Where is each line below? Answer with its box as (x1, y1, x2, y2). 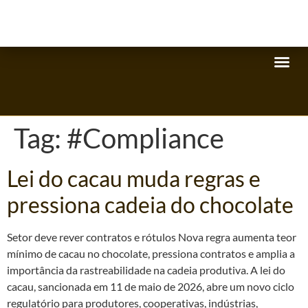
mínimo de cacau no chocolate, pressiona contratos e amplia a (7, 247, 295, 260)
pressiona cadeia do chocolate (7, 191, 294, 218)
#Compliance (67, 122, 224, 155)
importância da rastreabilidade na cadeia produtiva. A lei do (7, 263, 285, 276)
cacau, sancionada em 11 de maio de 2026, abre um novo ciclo (7, 280, 294, 293)
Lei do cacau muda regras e (7, 165, 261, 192)
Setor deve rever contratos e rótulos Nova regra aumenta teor (7, 230, 296, 243)
